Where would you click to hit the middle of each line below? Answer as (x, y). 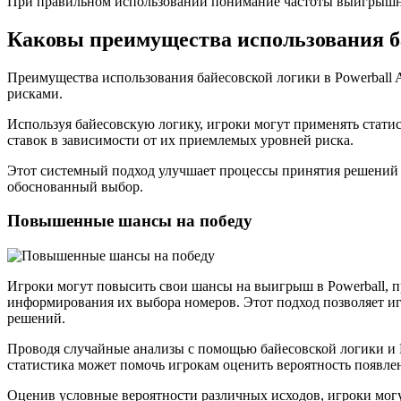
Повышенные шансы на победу (130, 221)
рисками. (35, 93)
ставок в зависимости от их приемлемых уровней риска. (180, 140)
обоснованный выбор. (75, 186)
